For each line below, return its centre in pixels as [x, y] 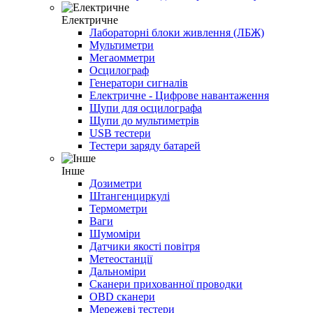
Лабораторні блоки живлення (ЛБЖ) [177, 33]
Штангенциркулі [130, 196]
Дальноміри [118, 272]
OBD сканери [122, 297]
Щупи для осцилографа [146, 108]
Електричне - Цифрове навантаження [179, 96]
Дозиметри [116, 184]
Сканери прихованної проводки [166, 284]
